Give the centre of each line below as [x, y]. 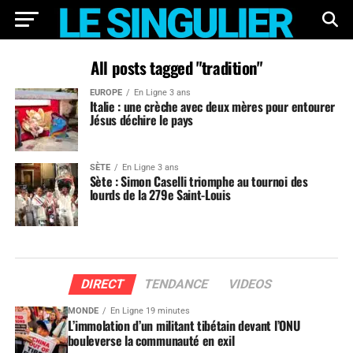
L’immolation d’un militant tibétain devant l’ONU [184, 325]
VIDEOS [250, 284]
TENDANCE [176, 284]
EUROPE [106, 93]
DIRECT [102, 284]
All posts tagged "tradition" [176, 67]
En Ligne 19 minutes [150, 311]
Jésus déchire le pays [141, 120]
